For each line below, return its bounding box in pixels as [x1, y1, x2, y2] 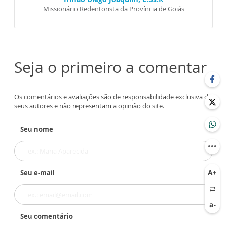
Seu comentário [20, 211, 73, 221]
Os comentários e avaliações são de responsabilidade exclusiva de [14, 92, 212, 101]
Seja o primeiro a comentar [14, 56, 207, 78]
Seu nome [20, 124, 53, 134]
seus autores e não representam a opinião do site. [14, 101, 164, 110]
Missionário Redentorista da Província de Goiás [43, 4, 184, 13]
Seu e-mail [20, 168, 55, 177]
